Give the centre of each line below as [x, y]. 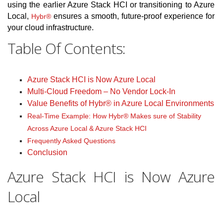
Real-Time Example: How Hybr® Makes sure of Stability [114, 116]
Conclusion [47, 153]
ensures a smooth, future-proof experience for [133, 16]
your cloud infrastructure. [51, 28]
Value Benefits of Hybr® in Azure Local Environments [121, 104]
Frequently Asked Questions [71, 141]
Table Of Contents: [66, 49]
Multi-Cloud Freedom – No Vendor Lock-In [101, 92]
